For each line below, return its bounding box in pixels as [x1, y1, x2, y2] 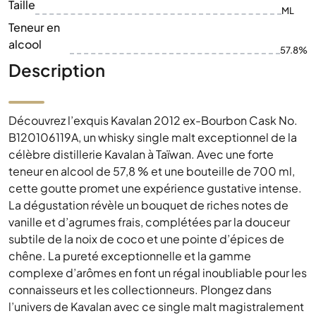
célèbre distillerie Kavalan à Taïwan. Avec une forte [8, 147, 274, 162]
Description [8, 59, 105, 80]
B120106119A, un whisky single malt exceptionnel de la [8, 130, 297, 145]
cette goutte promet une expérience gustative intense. [8, 181, 302, 195]
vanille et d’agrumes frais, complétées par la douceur [8, 214, 290, 229]
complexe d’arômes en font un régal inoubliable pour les [8, 265, 307, 280]
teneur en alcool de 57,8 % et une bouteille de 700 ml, [8, 164, 295, 178]
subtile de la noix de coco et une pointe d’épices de [8, 231, 284, 246]
